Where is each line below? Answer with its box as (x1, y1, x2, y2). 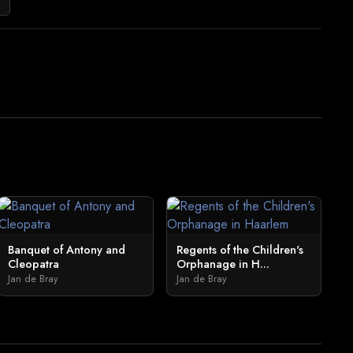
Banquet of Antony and (8, 242, 126, 258)
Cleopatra (8, 256, 60, 272)
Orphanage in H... (176, 256, 269, 272)
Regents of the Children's (176, 242, 303, 258)
